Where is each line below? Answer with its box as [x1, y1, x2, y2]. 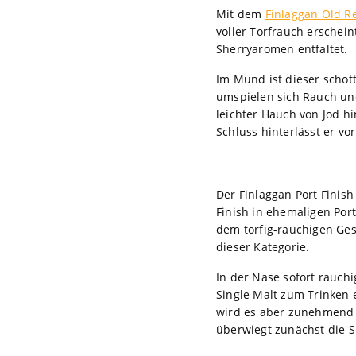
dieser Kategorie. [216, 238, 310, 254]
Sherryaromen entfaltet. [216, 41, 348, 56]
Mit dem [216, 6, 265, 21]
